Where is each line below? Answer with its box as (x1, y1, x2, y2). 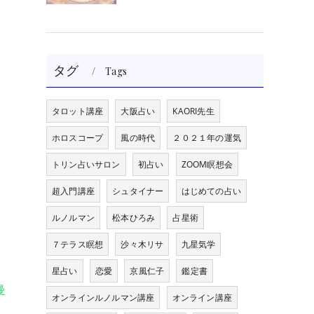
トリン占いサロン (52, 158, 121, 170)
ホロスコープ (52, 132, 104, 144)
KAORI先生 (172, 105, 214, 117)
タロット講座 (52, 105, 104, 117)
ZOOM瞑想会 (181, 158, 233, 170)
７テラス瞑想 (52, 238, 104, 250)
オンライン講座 (172, 292, 233, 303)
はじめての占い (181, 185, 242, 197)
